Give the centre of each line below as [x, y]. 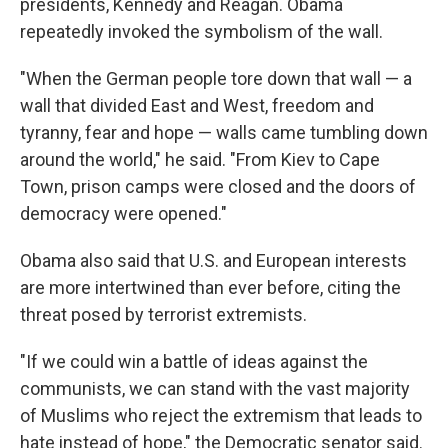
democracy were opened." [123, 213]
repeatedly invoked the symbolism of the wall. [201, 31]
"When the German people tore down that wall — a [216, 78]
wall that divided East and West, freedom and [197, 105]
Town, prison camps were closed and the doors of [218, 186]
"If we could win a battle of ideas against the [194, 361]
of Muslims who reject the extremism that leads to [221, 415]
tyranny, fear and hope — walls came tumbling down [224, 132]
